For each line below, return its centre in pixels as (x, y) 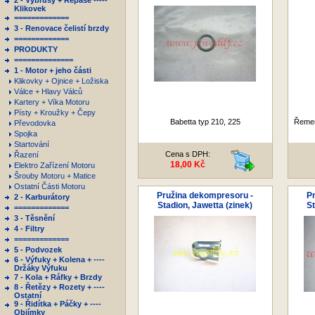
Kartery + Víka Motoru (53, 102)
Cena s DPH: (187, 154)
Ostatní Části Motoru (51, 186)
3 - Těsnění (34, 218)
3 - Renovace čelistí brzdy (62, 28)
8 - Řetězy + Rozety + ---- (59, 287)
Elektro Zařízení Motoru (56, 165)
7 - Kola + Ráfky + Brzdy (58, 277)
